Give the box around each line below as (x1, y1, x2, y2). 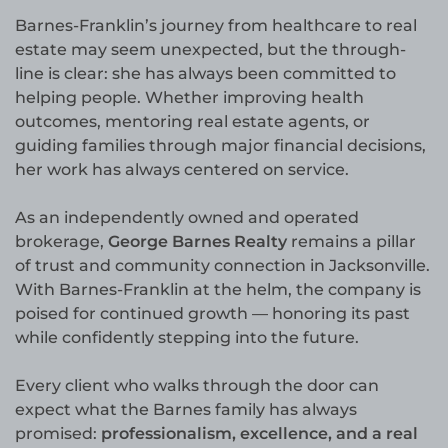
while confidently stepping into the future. (15, 328, 359, 348)
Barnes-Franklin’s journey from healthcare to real (15, 16, 417, 36)
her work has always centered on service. (15, 160, 349, 180)
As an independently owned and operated (15, 208, 359, 228)
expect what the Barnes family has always (15, 400, 357, 420)
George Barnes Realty (108, 232, 287, 252)
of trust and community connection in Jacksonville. (15, 256, 430, 276)
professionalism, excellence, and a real (101, 424, 418, 444)
